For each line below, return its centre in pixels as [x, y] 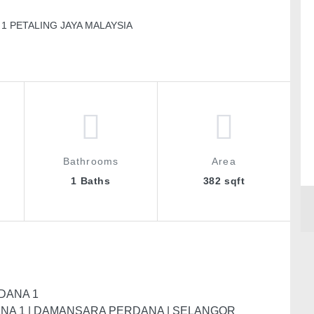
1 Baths [91, 181]
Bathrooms [91, 161]
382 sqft [224, 181]
